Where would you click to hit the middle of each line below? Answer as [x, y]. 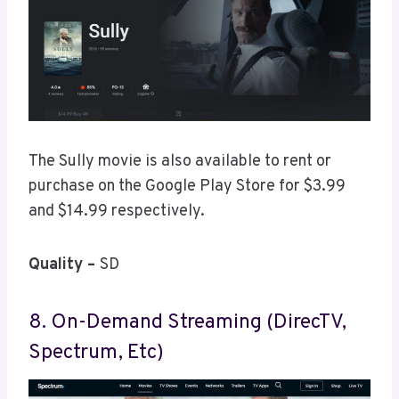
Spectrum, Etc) [96, 354]
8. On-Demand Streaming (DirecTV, [187, 323]
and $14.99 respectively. [118, 211]
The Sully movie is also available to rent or [180, 161]
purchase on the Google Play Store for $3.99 [187, 186]
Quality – [64, 265]
